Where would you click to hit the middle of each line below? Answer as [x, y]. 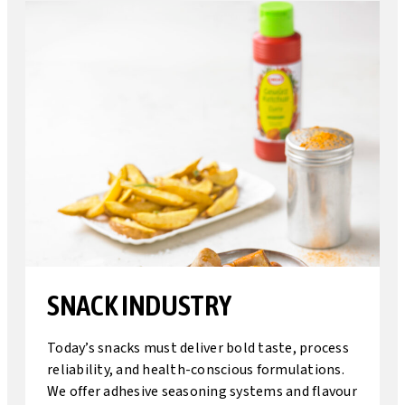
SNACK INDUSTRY [139, 305]
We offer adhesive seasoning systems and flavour [202, 391]
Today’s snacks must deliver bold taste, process [198, 348]
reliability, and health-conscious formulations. [196, 370]
